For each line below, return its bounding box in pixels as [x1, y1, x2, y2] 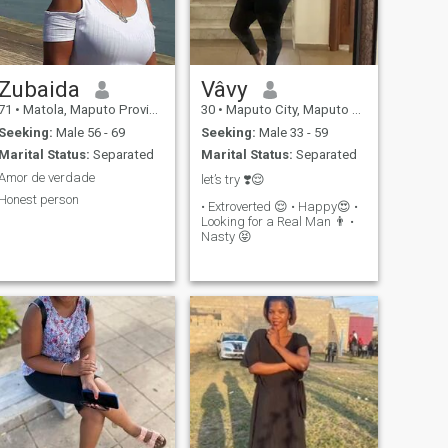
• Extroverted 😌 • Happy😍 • [200, 199, 358, 215]
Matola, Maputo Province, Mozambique [19, 102, 149, 118]
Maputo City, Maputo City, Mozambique [222, 102, 352, 118]
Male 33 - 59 [255, 124, 328, 140]
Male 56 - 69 [52, 124, 125, 140]
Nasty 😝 [200, 229, 252, 245]
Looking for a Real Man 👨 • [200, 214, 354, 230]
